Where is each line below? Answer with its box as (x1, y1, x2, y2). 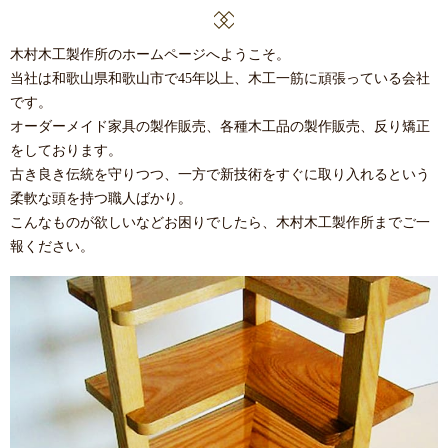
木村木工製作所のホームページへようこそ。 (10, 46, 290, 62)
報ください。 (10, 238, 94, 254)
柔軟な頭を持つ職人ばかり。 (10, 190, 192, 206)
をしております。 (10, 142, 122, 158)
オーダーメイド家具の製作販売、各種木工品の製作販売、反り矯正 (10, 118, 430, 134)
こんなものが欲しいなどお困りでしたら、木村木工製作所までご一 (10, 214, 430, 230)
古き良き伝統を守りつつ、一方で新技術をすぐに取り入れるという (10, 166, 430, 182)
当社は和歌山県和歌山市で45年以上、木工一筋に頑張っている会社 (10, 70, 430, 86)
